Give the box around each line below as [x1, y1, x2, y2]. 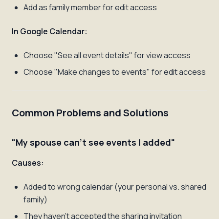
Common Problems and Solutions [12, 106, 169, 119]
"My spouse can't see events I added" [12, 136, 175, 148]
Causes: [12, 157, 44, 168]
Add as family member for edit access [23, 2, 157, 13]
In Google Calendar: [12, 26, 88, 37]
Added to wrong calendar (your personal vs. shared [23, 181, 206, 192]
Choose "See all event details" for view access [23, 50, 191, 61]
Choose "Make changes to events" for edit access [23, 66, 206, 77]
